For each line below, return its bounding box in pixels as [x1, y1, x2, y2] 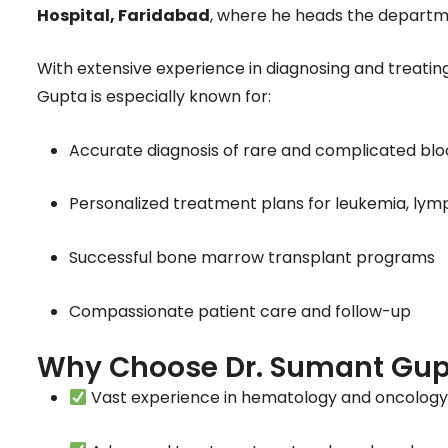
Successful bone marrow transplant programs [69, 246, 435, 270]
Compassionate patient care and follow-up [69, 299, 411, 323]
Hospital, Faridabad [37, 3, 210, 27]
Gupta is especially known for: [37, 85, 271, 109]
